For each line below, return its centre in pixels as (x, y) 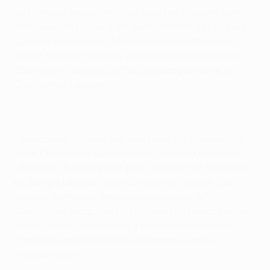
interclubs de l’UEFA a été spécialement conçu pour (131, 27)
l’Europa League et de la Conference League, (115, 240)
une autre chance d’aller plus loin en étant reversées (132, 168)
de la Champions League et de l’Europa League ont (130, 153)
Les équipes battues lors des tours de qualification (130, 139)
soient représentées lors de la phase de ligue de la (128, 56)
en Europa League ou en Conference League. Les (124, 182)
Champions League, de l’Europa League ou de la (123, 70)
